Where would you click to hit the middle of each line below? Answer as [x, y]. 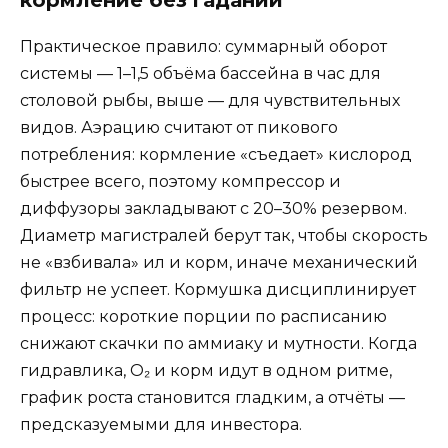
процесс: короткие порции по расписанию [203, 316]
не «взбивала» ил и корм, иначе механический [219, 262]
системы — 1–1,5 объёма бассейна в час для [200, 73]
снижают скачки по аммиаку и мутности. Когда [218, 343]
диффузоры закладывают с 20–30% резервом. [213, 208]
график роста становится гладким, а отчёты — [212, 397]
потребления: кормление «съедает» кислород [216, 154]
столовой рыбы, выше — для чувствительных [210, 100]
